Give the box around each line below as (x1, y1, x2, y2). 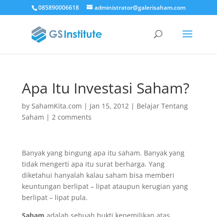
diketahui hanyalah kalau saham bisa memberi (21, 170, 174, 180)
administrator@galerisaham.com (94, 3, 186, 12)
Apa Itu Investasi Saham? (21, 78, 189, 98)
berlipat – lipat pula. (21, 193, 88, 202)
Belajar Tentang (136, 101, 188, 110)
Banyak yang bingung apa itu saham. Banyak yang (21, 148, 185, 157)
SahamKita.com (31, 101, 82, 110)
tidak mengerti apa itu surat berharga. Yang (21, 159, 165, 169)
